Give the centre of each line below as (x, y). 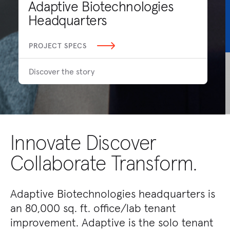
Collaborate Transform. (104, 163)
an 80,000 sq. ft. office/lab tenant (93, 208)
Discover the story (62, 72)
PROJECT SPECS (58, 46)
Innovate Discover (83, 142)
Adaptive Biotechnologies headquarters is (113, 193)
